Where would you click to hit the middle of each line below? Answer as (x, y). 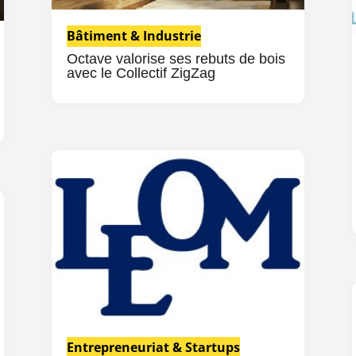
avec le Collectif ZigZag (141, 74)
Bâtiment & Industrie (133, 36)
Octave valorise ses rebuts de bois (176, 59)
